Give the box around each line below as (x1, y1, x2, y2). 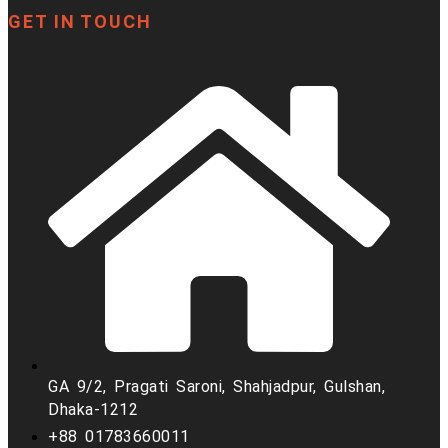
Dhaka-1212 (48, 400, 138, 420)
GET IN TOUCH (8, 10, 152, 32)
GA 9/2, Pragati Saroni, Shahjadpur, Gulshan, (48, 377, 385, 397)
